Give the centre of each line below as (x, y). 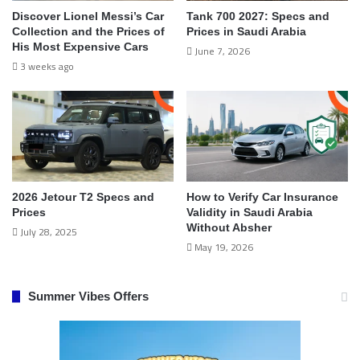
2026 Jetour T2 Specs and (83, 197)
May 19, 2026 (224, 247)
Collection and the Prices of (88, 31)
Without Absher (229, 228)
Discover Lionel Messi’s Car (88, 16)
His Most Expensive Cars (80, 46)
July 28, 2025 (49, 232)
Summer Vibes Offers (88, 297)
